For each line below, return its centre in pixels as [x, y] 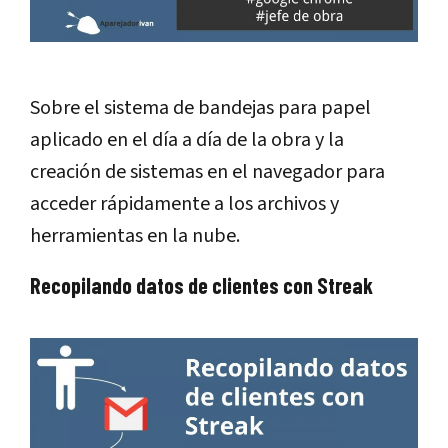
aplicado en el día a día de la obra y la [187, 139]
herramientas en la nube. [135, 235]
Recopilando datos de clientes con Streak [201, 284]
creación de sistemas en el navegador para [207, 171]
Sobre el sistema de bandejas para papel [200, 107]
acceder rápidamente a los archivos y [184, 203]
